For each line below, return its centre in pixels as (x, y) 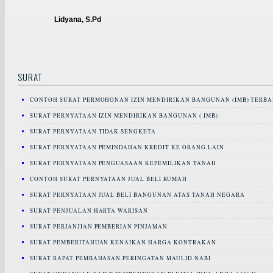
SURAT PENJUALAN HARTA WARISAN (89, 210)
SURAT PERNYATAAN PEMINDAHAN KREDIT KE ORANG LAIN (127, 147)
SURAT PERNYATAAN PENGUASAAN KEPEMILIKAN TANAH (123, 163)
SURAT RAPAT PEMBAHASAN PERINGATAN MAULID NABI (120, 258)
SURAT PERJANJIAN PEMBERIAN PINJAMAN (99, 226)
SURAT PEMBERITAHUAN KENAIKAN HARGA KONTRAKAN (123, 242)
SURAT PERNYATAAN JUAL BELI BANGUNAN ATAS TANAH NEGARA (137, 194)
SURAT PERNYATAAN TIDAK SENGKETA (93, 131)
